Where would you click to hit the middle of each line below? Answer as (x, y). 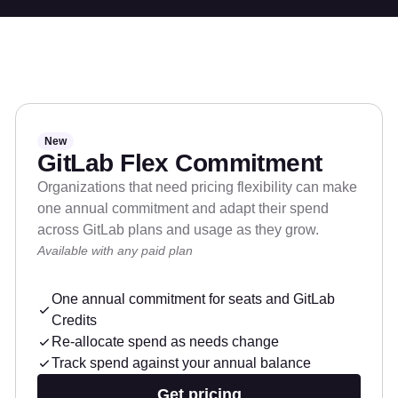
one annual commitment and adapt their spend (183, 209)
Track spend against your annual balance (181, 363)
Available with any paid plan (115, 251)
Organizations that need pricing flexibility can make (197, 187)
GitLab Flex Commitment (180, 163)
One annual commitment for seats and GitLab (193, 299)
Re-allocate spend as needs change (165, 342)
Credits (74, 321)
